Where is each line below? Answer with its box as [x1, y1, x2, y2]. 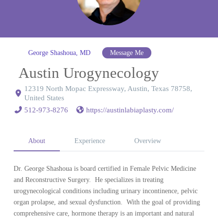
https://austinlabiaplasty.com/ [86, 106, 174, 114]
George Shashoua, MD [28, 49, 91, 56]
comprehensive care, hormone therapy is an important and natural [14, 209, 195, 217]
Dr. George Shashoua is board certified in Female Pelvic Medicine [14, 164, 197, 172]
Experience [74, 137, 106, 145]
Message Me [109, 49, 144, 56]
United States [24, 93, 65, 102]
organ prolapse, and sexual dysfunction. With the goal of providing [14, 198, 200, 206]
